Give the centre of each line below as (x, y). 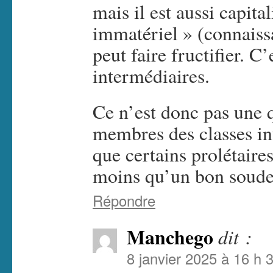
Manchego (170, 237)
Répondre (124, 200)
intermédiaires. (151, 76)
